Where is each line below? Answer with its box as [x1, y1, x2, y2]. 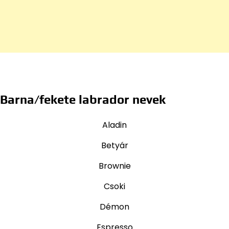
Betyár [101, 140, 128, 152]
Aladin [102, 119, 127, 131]
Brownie [98, 160, 131, 172]
